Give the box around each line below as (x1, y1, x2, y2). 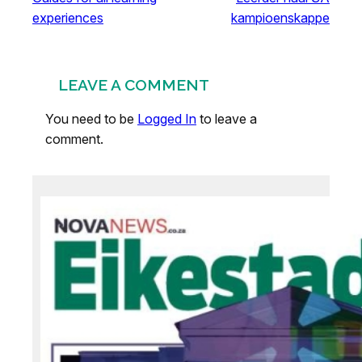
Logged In (137, 110, 196, 127)
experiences (32, 9, 103, 26)
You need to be (45, 110, 137, 127)
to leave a (196, 110, 257, 127)
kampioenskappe (231, 9, 330, 26)
